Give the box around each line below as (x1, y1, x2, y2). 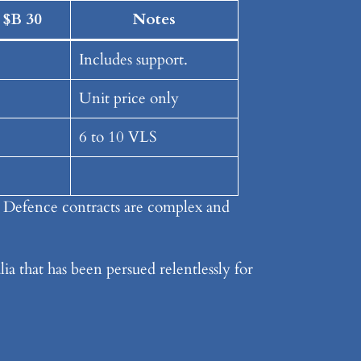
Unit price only (78, 87, 179, 109)
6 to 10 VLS (78, 126, 157, 147)
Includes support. (78, 48, 188, 70)
